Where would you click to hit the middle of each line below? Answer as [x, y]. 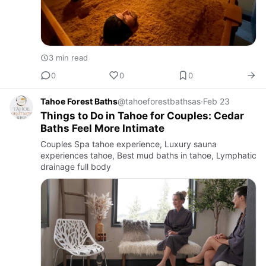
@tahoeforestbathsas [159, 102]
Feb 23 [216, 102]
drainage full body [76, 167]
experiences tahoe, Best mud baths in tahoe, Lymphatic [148, 156]
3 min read [68, 58]
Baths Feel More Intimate [102, 129]
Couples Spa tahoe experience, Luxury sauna [129, 144]
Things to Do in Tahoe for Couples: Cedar [142, 116]
